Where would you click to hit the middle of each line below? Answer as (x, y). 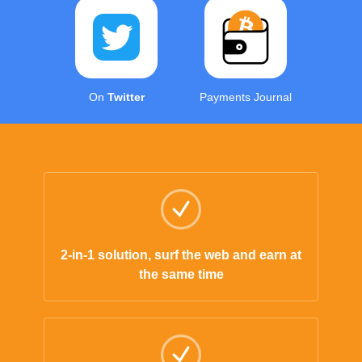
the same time (181, 274)
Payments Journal (246, 97)
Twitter (126, 97)
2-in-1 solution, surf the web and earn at (181, 255)
